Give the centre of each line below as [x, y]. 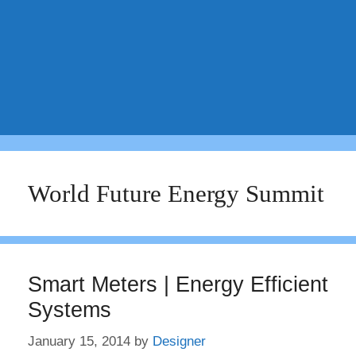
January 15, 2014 [79, 341]
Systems [70, 310]
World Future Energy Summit [176, 193]
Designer [179, 341]
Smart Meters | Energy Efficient [178, 284]
